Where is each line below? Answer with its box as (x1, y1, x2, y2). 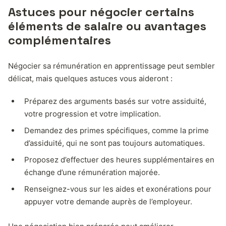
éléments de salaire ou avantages (8, 18, 206, 34)
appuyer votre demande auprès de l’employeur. (24, 196, 192, 206)
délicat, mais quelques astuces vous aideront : (8, 73, 173, 83)
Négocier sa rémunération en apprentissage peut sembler (8, 61, 215, 71)
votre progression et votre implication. (24, 108, 161, 119)
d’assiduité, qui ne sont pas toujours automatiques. (24, 138, 205, 148)
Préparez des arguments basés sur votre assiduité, (24, 96, 206, 106)
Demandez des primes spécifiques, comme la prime (24, 125, 209, 135)
